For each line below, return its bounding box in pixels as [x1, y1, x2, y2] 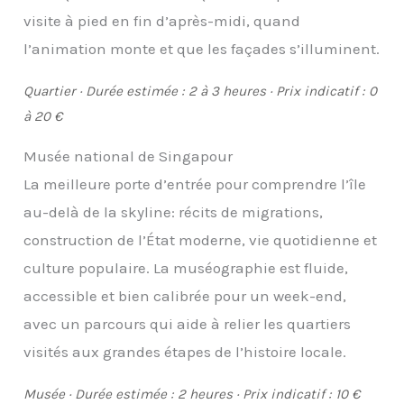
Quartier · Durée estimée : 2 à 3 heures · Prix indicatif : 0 [23, 82, 378, 99]
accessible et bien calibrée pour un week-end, [23, 287, 347, 306]
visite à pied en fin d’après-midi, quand [23, 11, 301, 30]
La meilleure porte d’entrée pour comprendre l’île [23, 175, 367, 194]
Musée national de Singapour [23, 147, 234, 166]
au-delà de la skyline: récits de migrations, [23, 203, 324, 222]
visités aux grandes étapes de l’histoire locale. [23, 343, 347, 362]
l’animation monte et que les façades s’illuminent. [23, 39, 381, 58]
